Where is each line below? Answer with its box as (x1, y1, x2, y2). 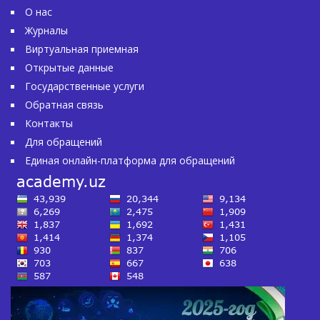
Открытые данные (25, 61, 114, 74)
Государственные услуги (25, 79, 144, 93)
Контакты (25, 116, 73, 130)
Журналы (25, 24, 68, 37)
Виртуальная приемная (25, 42, 139, 56)
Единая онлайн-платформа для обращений (25, 154, 235, 167)
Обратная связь (25, 98, 104, 111)
